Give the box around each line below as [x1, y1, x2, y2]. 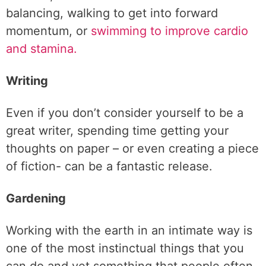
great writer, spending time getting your [6, 123, 229, 138]
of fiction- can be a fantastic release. [6, 159, 213, 173]
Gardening [6, 191, 66, 205]
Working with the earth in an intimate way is [6, 223, 252, 237]
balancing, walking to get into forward [6, 6, 218, 20]
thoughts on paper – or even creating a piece [6, 141, 259, 156]
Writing [6, 74, 48, 88]
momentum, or [6, 24, 91, 38]
